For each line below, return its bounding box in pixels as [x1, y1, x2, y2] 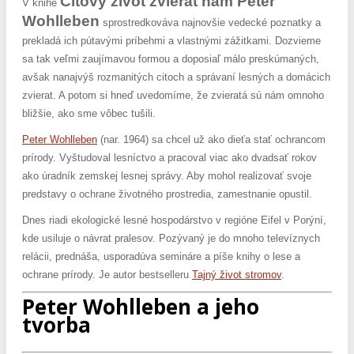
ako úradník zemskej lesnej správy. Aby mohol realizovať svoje [22, 169, 311, 182]
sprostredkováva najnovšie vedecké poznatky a [100, 16, 321, 28]
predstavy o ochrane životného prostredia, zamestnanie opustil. [22, 187, 312, 200]
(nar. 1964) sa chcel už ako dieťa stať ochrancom [97, 133, 326, 145]
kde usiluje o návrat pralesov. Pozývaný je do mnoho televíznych [22, 232, 320, 244]
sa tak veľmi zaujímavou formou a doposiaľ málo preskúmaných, [22, 52, 319, 65]
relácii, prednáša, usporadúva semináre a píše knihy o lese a [22, 250, 300, 262]
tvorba [22, 311, 91, 340]
